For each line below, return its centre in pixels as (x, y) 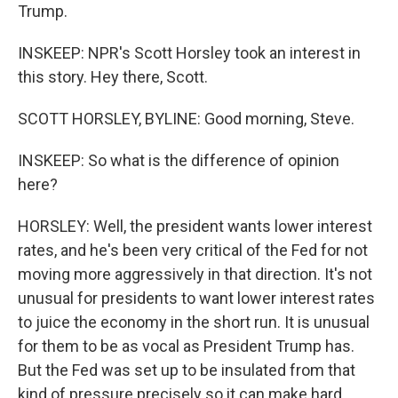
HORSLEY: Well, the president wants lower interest (195, 226)
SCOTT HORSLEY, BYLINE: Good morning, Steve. (186, 119)
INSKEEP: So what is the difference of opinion (179, 160)
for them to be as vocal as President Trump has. (186, 346)
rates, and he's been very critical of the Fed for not (193, 250)
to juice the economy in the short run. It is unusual (194, 322)
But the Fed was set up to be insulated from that (187, 370)
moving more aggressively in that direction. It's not (195, 274)
